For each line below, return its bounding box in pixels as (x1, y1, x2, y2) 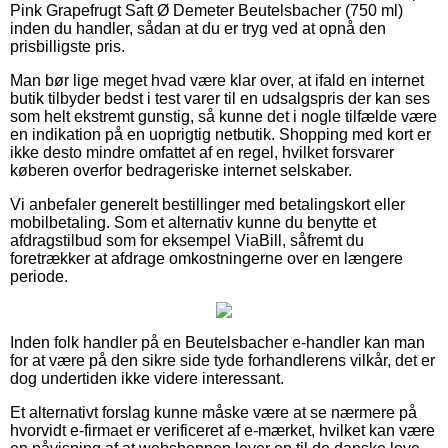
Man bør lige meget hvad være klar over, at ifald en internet (10, 71, 424, 89)
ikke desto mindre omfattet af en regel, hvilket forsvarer (10, 143, 394, 161)
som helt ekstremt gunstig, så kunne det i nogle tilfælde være (10, 107, 437, 125)
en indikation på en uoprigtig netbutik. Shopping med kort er (10, 125, 431, 143)
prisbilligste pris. (10, 37, 125, 55)
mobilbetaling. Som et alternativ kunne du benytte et (10, 213, 376, 231)
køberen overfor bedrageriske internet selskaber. (10, 161, 352, 179)
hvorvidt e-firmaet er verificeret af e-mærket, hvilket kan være (10, 421, 435, 439)
